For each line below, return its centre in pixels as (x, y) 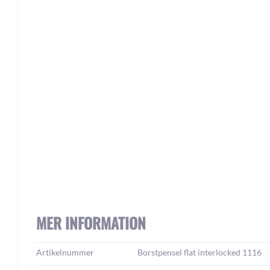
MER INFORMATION (91, 223)
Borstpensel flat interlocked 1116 (199, 252)
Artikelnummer (65, 252)
